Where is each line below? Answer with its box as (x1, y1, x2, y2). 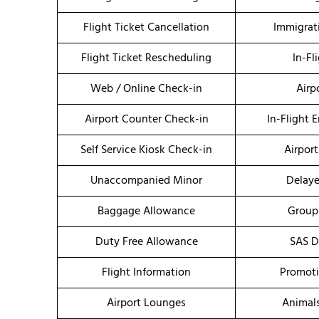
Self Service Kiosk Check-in (80, 141, 212, 160)
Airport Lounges (107, 294, 186, 313)
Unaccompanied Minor (90, 172, 202, 191)
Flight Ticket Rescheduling (81, 49, 211, 68)
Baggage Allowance (98, 202, 195, 221)
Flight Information (102, 263, 191, 283)
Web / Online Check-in (90, 80, 202, 99)
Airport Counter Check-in (84, 110, 209, 130)
